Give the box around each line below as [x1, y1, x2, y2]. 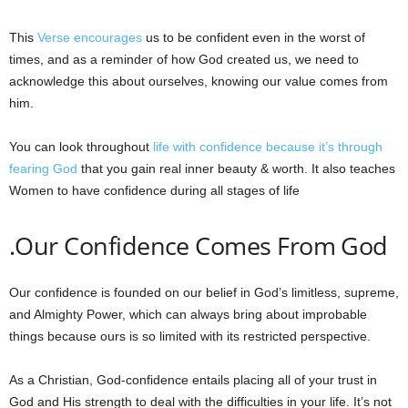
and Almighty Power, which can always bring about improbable [9, 306, 367, 321]
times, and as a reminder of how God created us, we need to [9, 51, 359, 66]
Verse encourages [37, 29, 142, 45]
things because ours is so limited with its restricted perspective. [9, 328, 371, 343]
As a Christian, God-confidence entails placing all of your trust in [9, 372, 377, 387]
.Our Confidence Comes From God [9, 228, 388, 262]
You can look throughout [9, 138, 153, 154]
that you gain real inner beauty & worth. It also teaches [77, 160, 395, 176]
